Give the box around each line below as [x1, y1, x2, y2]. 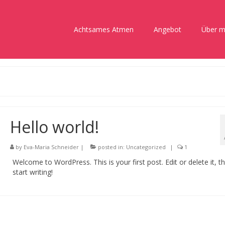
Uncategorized [126, 143, 166, 151]
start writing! [12, 167, 53, 177]
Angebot [153, 25, 181, 34]
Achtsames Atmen [73, 25, 134, 34]
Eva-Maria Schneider [23, 143, 79, 151]
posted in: [96, 143, 126, 151]
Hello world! [10, 116, 99, 138]
